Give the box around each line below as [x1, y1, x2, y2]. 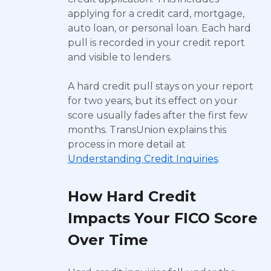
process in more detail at [68, 139, 186, 150]
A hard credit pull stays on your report [68, 80, 253, 92]
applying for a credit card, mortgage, [68, 8, 244, 19]
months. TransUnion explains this [68, 124, 226, 135]
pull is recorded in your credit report [68, 37, 245, 48]
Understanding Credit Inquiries [68, 153, 218, 165]
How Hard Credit [68, 188, 196, 205]
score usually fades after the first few [68, 109, 247, 121]
